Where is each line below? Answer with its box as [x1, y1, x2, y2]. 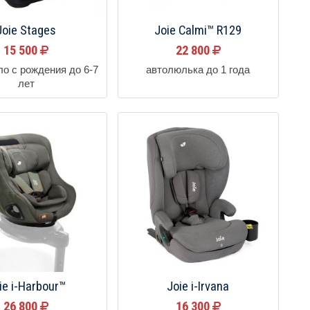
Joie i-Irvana [167, 279, 230, 295]
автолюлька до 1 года [146, 64, 250, 75]
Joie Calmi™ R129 [154, 22, 242, 38]
